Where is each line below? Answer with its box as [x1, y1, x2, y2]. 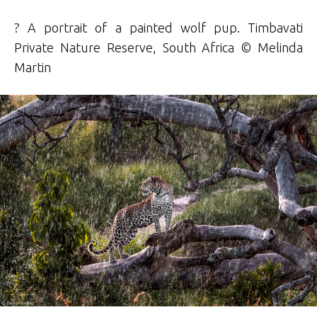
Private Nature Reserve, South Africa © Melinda [14, 40, 303, 55]
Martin [14, 60, 51, 75]
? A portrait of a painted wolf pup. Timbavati [14, 21, 303, 35]
